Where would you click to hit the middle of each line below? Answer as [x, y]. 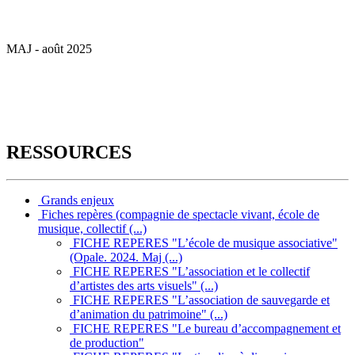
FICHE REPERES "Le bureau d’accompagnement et [205, 329]
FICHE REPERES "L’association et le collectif [190, 272]
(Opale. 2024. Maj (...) [126, 258]
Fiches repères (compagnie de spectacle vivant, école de [179, 215]
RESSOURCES [69, 153]
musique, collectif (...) [92, 229]
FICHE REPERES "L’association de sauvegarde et [200, 300]
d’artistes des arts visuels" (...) [144, 286]
